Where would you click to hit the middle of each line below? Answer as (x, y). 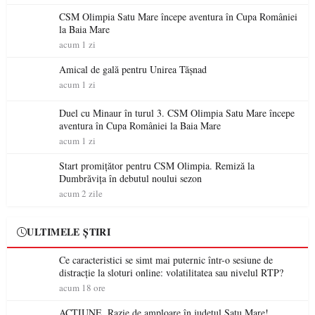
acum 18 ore (82, 288)
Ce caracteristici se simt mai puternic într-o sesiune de (166, 260)
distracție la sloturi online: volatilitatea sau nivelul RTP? (171, 272)
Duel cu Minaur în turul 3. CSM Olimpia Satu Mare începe (177, 113)
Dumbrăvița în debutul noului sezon (130, 178)
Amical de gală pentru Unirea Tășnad (133, 69)
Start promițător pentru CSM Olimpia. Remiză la (157, 166)
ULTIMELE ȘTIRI (69, 232)
